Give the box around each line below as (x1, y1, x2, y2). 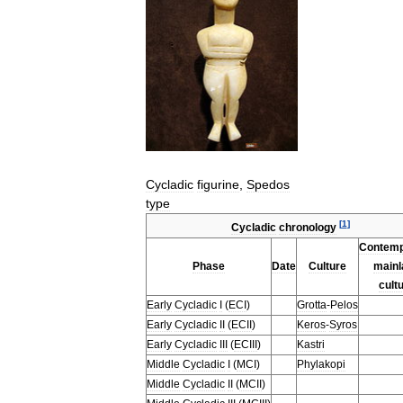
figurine (197, 176, 239, 192)
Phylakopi (297, 357, 345, 371)
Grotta (297, 298, 327, 311)
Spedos (246, 176, 290, 192)
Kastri (297, 337, 325, 351)
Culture (309, 259, 346, 273)
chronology (278, 220, 336, 234)
